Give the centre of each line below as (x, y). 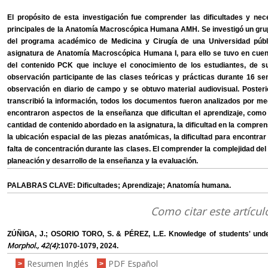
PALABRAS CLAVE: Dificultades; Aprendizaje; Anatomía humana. (119, 186)
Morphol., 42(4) (33, 246)
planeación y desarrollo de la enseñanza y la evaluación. (103, 161)
